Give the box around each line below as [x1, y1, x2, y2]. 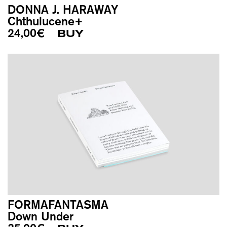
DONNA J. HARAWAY [8, 3, 118, 17]
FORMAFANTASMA [8, 197, 108, 211]
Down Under [8, 209, 73, 223]
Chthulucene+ [8, 14, 83, 28]
